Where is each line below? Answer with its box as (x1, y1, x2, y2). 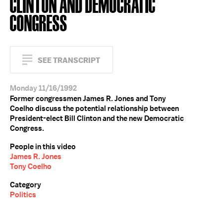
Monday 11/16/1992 (10, 83, 77, 93)
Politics (10, 190, 36, 200)
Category (10, 180, 41, 190)
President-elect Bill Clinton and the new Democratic (10, 113, 184, 123)
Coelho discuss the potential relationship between (10, 104, 179, 113)
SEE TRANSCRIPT (38, 55, 100, 65)
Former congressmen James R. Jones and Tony (10, 94, 166, 104)
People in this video (10, 142, 76, 152)
